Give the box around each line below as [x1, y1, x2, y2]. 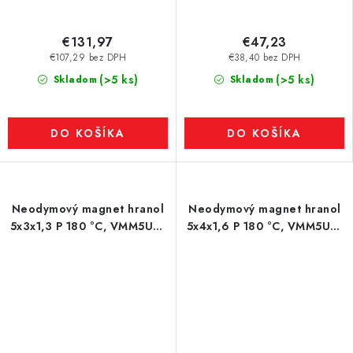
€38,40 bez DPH [228, 51, 301, 65]
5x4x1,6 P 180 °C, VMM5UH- [186, 218, 344, 234]
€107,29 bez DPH [49, 51, 127, 65]
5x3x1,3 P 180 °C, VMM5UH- [9, 218, 166, 234]
